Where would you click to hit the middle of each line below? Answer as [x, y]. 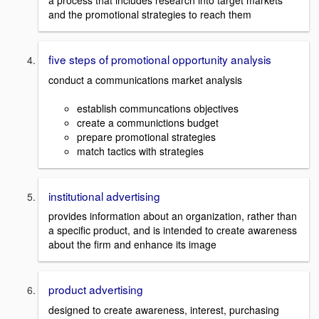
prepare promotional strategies [146, 136]
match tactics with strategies [140, 151]
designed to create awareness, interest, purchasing [164, 310]
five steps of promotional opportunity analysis [160, 59]
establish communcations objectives [158, 108]
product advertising [96, 289]
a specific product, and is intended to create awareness [173, 230]
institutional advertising [104, 195]
